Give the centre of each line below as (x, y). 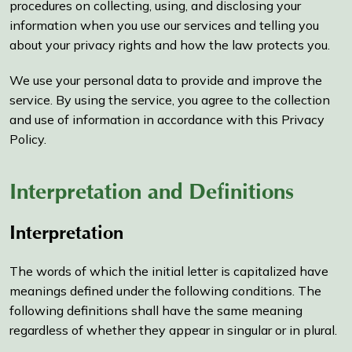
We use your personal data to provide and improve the (166, 81)
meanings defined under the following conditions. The (165, 291)
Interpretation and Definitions (152, 195)
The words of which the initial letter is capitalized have (169, 271)
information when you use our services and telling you (164, 26)
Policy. (28, 139)
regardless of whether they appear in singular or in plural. (173, 330)
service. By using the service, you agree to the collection (170, 100)
